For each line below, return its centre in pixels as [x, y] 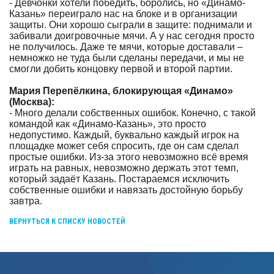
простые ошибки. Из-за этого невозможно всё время [129, 157]
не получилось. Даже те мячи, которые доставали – [126, 47]
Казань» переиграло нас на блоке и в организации [123, 14]
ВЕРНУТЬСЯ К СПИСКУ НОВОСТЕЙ [67, 221]
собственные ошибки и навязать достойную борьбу [126, 190]
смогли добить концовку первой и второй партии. [121, 69]
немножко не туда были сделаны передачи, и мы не [127, 58]
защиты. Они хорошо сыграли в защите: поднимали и [131, 25]
